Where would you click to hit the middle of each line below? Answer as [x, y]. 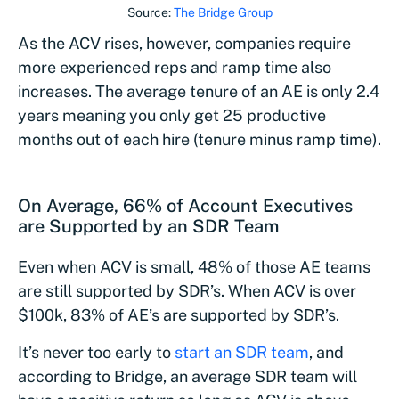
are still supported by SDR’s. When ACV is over [187, 291]
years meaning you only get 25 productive [172, 116]
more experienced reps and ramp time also [175, 68]
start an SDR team [242, 353]
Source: [150, 13]
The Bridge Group [223, 13]
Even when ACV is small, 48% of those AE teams [194, 267]
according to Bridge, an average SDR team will [187, 377]
